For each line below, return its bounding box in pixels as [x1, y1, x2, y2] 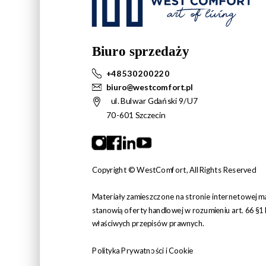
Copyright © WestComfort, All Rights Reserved [91, 166, 256, 175]
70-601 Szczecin [106, 110, 166, 120]
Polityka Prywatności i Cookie [91, 246, 194, 256]
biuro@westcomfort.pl [106, 82, 193, 93]
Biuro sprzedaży [91, 44, 189, 60]
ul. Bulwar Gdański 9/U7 [111, 96, 198, 106]
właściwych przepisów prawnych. [91, 219, 206, 229]
